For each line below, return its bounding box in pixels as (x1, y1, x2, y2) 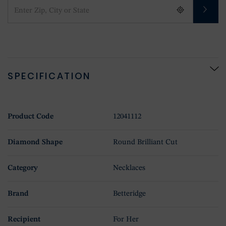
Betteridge (113, 190, 146, 198)
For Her (113, 215, 139, 223)
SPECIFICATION (8, 69, 91, 82)
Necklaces (113, 164, 145, 172)
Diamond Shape (8, 138, 63, 146)
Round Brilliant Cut (113, 138, 178, 146)
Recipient (8, 215, 40, 223)
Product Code (8, 112, 53, 121)
